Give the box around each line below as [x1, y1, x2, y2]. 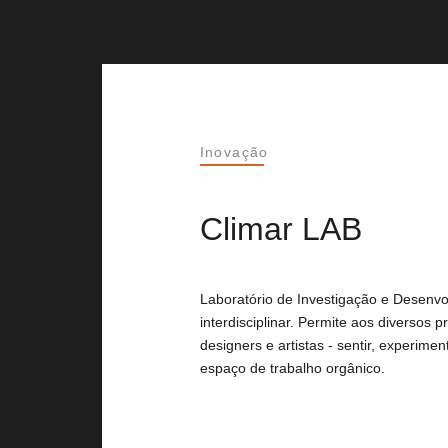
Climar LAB [199, 211, 362, 247]
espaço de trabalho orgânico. [199, 360, 385, 376]
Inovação [199, 144, 269, 160]
